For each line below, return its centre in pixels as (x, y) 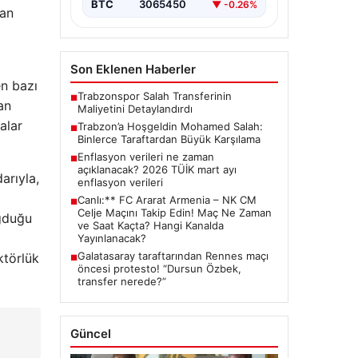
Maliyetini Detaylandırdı (135, 109)
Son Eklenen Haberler (133, 70)
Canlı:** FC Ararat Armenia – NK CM (167, 200)
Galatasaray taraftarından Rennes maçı (173, 256)
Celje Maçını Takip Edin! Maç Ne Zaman (174, 213)
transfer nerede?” (121, 282)
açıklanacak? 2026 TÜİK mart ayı (157, 170)
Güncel (90, 334)
